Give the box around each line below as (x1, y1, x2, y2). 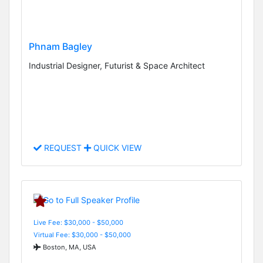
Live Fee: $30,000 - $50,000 (33, 218, 123, 227)
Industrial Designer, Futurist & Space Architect (29, 60, 205, 70)
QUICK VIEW (91, 143, 141, 153)
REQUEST (42, 143, 84, 153)
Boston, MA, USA (41, 242, 96, 251)
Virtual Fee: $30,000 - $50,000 (33, 230, 131, 239)
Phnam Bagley (29, 40, 92, 52)
